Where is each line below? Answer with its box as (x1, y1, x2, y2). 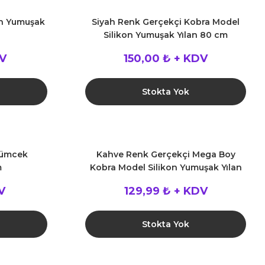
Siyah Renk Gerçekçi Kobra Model (92, 17, 240, 27)
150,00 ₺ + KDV (124, 52, 208, 65)
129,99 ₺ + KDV (124, 185, 208, 198)
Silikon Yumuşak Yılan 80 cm (104, 30, 228, 40)
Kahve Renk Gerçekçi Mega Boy (96, 149, 235, 160)
